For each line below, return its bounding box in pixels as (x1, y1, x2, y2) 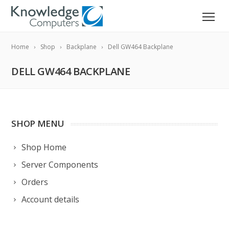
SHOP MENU (11, 118, 64, 129)
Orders (21, 176, 49, 188)
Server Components (21, 159, 99, 170)
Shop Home (21, 142, 67, 153)
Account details (21, 194, 80, 205)
